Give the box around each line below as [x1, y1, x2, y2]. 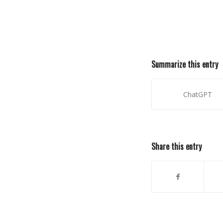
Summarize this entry [151, 58, 218, 70]
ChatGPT [183, 89, 212, 99]
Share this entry [151, 140, 202, 152]
